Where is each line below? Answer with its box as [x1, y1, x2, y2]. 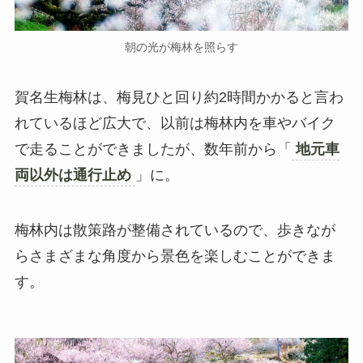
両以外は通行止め [14, 167, 131, 184]
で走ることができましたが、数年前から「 [14, 141, 292, 158]
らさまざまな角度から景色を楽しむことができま [14, 247, 335, 264]
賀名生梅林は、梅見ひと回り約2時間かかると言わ [14, 89, 344, 106]
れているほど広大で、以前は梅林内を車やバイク [14, 115, 335, 132]
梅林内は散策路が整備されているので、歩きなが [14, 221, 335, 238]
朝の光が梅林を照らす [125, 41, 238, 54]
